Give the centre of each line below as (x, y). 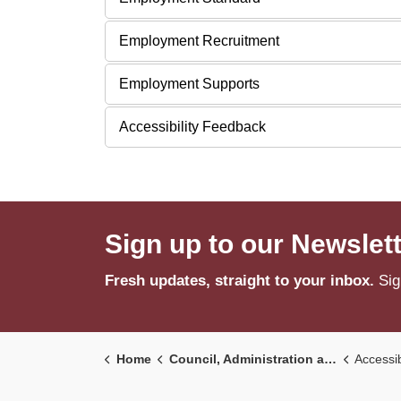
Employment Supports (189, 83)
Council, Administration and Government (246, 358)
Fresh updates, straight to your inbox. (239, 280)
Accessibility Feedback (192, 126)
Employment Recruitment (199, 40)
